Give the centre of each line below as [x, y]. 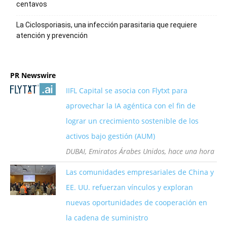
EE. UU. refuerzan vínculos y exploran [129, 187]
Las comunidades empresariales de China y [140, 172]
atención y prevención [52, 35]
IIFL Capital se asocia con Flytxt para [127, 90]
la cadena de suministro [107, 218]
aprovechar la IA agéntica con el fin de [131, 106]
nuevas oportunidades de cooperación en [137, 202]
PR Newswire [33, 75]
